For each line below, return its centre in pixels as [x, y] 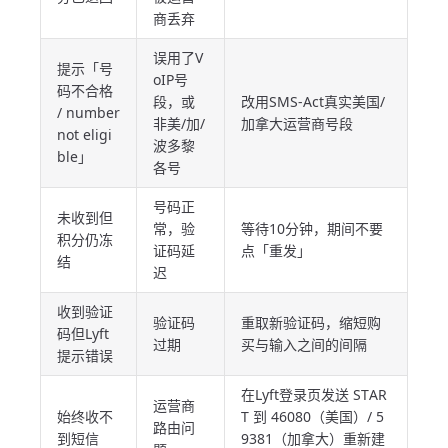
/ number [88, 112]
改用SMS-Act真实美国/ [313, 101]
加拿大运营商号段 [297, 123]
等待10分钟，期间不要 [312, 228]
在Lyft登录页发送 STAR [314, 394]
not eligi [84, 134]
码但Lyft [83, 333]
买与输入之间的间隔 [304, 344]
